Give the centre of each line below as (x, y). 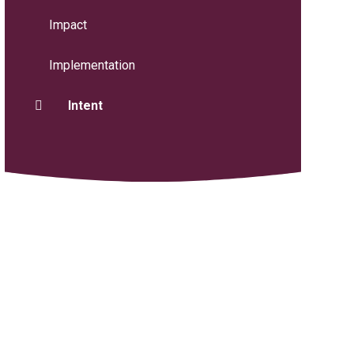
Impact (68, 24)
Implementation (92, 65)
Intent (85, 105)
